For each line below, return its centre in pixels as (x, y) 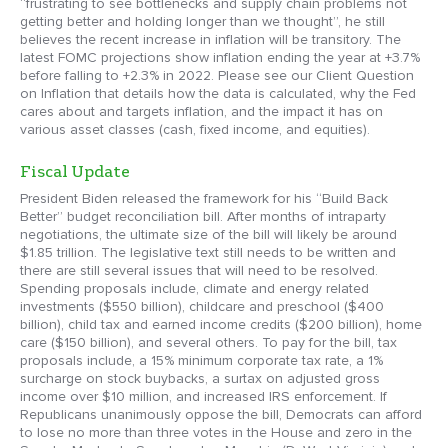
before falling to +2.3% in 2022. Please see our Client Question (217, 76)
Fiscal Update (75, 171)
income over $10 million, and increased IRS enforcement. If (203, 397)
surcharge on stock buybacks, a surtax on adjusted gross (200, 379)
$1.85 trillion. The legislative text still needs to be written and (208, 253)
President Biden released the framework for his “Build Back (204, 199)
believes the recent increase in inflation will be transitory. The (210, 40)
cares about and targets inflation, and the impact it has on (201, 112)
